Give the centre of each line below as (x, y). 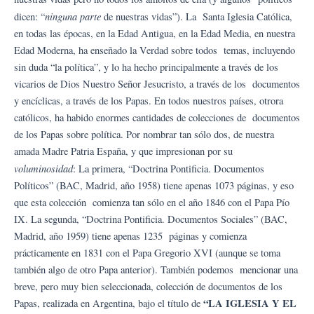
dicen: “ (29, 17)
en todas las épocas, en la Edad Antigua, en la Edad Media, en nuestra (155, 34)
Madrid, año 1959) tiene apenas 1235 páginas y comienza (130, 236)
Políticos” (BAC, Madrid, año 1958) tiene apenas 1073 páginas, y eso (154, 186)
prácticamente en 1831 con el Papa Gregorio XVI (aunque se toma (147, 253)
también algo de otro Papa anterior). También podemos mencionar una (156, 270)
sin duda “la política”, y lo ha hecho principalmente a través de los (146, 67)
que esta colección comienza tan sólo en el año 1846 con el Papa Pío (152, 203)
